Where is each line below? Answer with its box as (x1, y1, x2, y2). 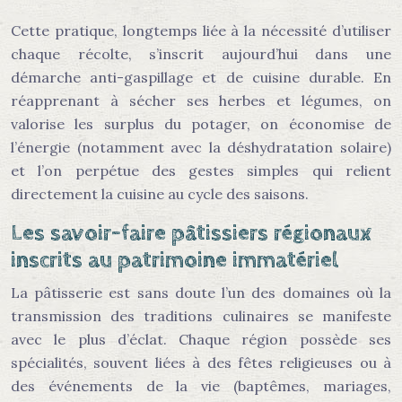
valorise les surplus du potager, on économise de (11, 115, 391, 133)
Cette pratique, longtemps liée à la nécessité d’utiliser (11, 22, 391, 39)
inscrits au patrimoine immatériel (11, 247, 338, 273)
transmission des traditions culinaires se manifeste (11, 307, 391, 325)
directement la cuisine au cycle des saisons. (11, 185, 309, 203)
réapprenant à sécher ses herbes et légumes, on (11, 92, 391, 109)
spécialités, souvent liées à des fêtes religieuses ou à (11, 354, 391, 371)
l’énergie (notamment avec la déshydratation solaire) (11, 138, 391, 156)
